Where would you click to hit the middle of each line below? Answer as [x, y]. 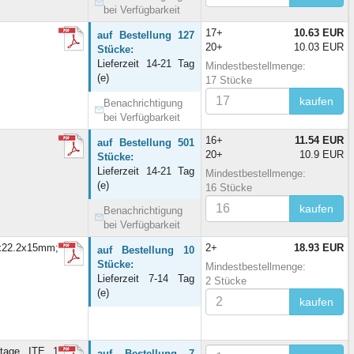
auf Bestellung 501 [146, 142]
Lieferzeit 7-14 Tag [146, 278]
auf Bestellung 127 [146, 35]
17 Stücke [229, 80]
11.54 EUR [319, 140]
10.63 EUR [319, 32]
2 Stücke [226, 281]
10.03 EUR [319, 47]
